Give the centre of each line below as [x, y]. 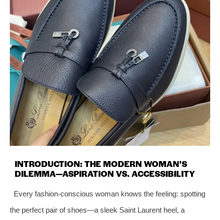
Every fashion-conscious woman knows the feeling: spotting [109, 193]
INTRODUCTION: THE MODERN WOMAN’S [101, 163]
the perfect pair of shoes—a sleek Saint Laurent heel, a [97, 210]
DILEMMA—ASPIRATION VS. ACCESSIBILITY [105, 173]
